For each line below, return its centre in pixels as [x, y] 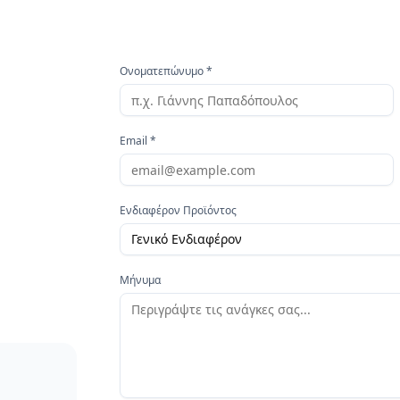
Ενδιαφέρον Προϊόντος [179, 210]
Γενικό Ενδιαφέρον [187, 239]
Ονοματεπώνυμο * [167, 71]
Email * [138, 141]
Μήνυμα [141, 280]
